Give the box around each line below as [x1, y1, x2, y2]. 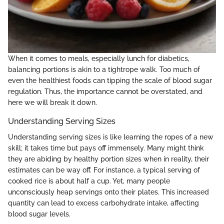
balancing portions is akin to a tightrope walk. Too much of [8, 65, 200, 74]
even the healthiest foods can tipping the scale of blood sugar [8, 76, 212, 85]
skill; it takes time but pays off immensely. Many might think [8, 144, 204, 152]
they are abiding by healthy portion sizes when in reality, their [8, 155, 209, 163]
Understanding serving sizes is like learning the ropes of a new [8, 133, 213, 141]
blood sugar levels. [8, 210, 70, 218]
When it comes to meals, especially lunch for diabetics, [8, 54, 189, 63]
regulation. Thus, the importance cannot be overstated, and [8, 87, 202, 96]
